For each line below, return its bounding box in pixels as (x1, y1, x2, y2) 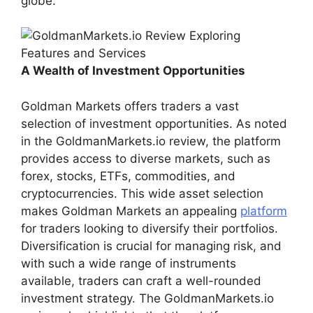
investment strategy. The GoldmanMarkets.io (21, 291, 274, 305)
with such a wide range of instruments (21, 256, 236, 270)
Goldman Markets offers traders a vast (21, 99, 239, 113)
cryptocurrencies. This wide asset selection (21, 186, 263, 201)
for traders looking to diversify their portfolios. (21, 221, 278, 235)
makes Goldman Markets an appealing (21, 203, 240, 218)
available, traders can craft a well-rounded (21, 273, 261, 288)
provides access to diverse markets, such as (21, 151, 270, 166)
